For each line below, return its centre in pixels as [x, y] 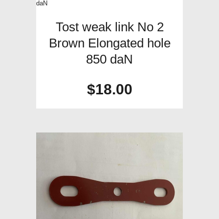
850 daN [109, 59]
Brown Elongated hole [109, 43]
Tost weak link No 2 [109, 27]
